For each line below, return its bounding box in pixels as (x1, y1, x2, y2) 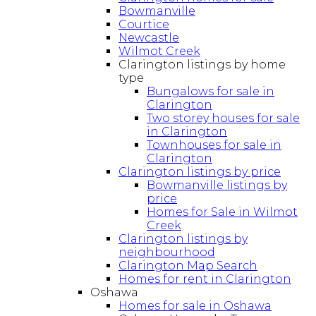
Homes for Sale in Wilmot (147, 205, 298, 219)
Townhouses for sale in (147, 138, 281, 152)
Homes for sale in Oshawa (119, 299, 272, 313)
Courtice (119, 18, 169, 32)
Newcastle (119, 31, 179, 45)
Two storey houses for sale (147, 111, 300, 126)
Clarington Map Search (119, 259, 257, 273)
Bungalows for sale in (147, 85, 274, 99)
